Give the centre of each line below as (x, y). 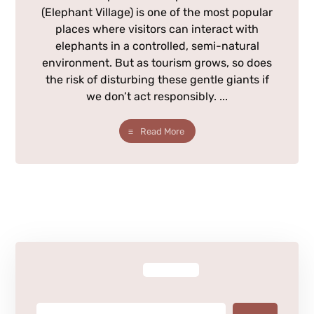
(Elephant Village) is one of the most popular (157, 13)
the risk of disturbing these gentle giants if (157, 80)
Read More (162, 131)
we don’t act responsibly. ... (157, 97)
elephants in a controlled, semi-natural (157, 46)
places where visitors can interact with (157, 29)
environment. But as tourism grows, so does (157, 63)
